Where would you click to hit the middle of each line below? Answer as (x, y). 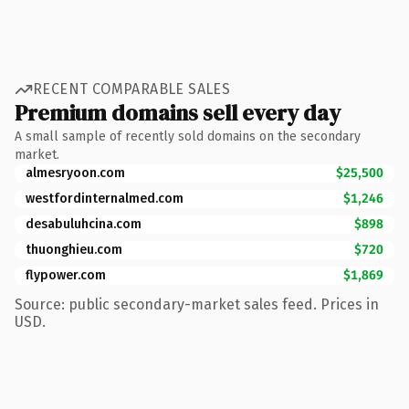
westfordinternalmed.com (105, 198)
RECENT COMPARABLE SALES (132, 89)
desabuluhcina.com (84, 224)
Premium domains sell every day (178, 112)
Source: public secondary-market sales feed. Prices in (197, 304)
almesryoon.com (75, 173)
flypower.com (66, 275)
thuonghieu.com (74, 249)
